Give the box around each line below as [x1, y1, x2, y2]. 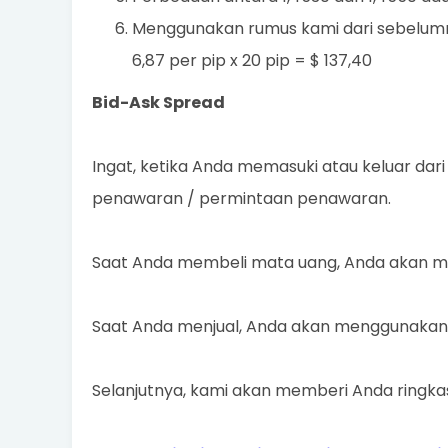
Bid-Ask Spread [92, 91, 225, 114]
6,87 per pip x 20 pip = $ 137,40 [132, 49, 372, 72]
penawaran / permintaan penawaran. [92, 187, 391, 210]
